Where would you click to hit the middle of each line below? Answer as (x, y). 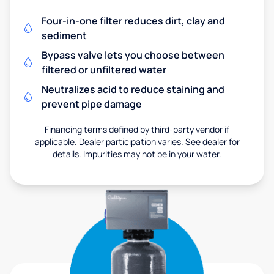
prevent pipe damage (92, 104)
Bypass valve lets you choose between (133, 55)
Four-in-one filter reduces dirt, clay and (133, 21)
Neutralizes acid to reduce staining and (133, 90)
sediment (64, 36)
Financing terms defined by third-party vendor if (137, 130)
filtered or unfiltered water (104, 70)
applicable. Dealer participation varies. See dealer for (137, 142)
